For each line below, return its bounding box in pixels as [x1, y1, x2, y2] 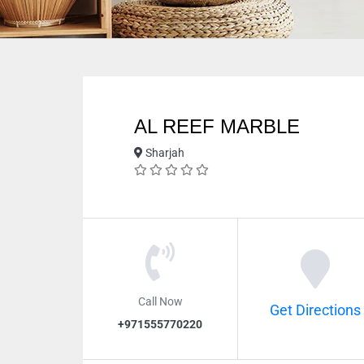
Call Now [137, 294, 183, 307]
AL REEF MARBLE [134, 115, 300, 137]
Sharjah [143, 146, 184, 159]
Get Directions [269, 301, 361, 318]
